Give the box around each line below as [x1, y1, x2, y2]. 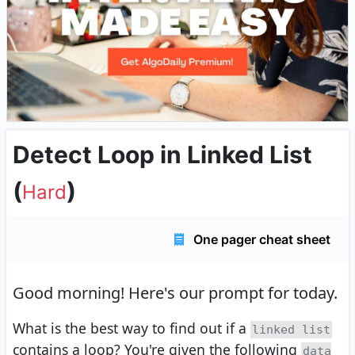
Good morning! [13, 282, 124, 304]
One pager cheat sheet [190, 231, 330, 248]
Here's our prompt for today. [124, 282, 338, 304]
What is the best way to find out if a [13, 319, 250, 338]
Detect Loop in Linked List [13, 140, 312, 170]
